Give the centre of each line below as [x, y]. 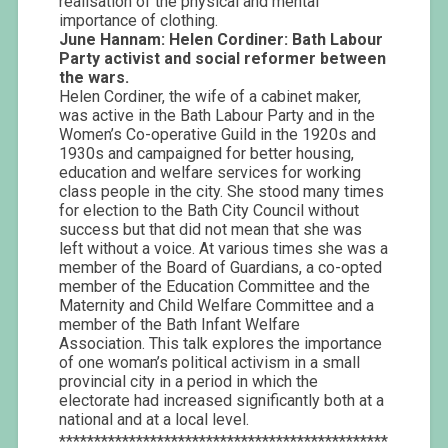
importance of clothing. [139, 20]
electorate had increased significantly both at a [222, 400]
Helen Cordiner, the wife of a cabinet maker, [210, 96]
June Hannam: [112, 39]
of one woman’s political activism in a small [210, 362]
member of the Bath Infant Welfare [180, 324]
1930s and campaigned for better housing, [207, 153]
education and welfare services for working [210, 172]
